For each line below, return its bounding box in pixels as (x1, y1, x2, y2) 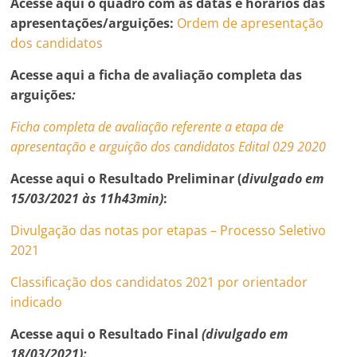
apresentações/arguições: (10, 14, 175, 32)
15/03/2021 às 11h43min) (10, 189, 164, 207)
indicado (10, 292, 63, 311)
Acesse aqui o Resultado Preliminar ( (10, 169, 242, 187)
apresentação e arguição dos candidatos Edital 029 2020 (10, 137, 327, 155)
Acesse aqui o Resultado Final (10, 324, 199, 343)
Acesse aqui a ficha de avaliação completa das (10, 65, 303, 84)
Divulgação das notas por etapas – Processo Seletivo (10, 221, 327, 239)
